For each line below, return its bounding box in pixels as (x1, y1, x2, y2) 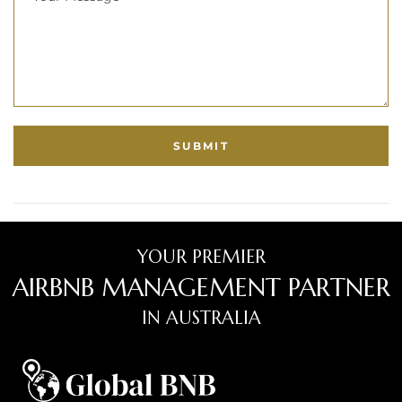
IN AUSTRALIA (141, 307, 261, 330)
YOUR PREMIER (136, 246, 266, 269)
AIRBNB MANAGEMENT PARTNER (12, 272, 390, 304)
